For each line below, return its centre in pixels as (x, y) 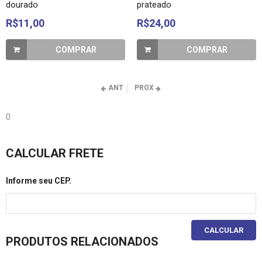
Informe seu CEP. (39, 181)
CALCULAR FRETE (55, 153)
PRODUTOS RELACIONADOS (82, 242)
